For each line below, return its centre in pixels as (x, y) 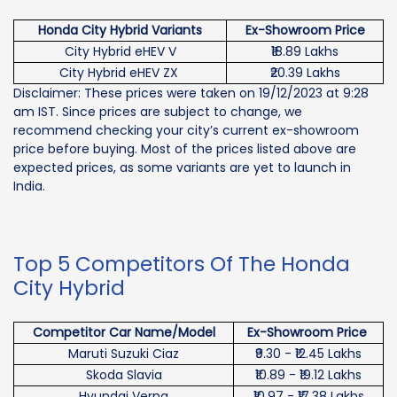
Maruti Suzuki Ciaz (124, 354)
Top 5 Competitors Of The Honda (182, 265)
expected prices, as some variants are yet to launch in (182, 168)
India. (29, 187)
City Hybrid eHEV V (120, 52)
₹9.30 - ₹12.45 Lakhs (308, 354)
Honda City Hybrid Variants (120, 31)
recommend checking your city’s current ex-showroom (186, 131)
